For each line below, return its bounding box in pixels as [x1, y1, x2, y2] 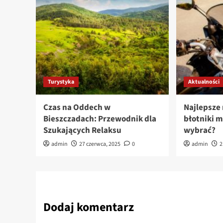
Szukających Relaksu [43, 124, 121, 137]
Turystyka [48, 78, 74, 87]
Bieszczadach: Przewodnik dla [43, 113, 156, 125]
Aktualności [188, 78, 220, 87]
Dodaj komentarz [43, 199, 134, 217]
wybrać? [184, 124, 216, 137]
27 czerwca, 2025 [79, 140, 120, 149]
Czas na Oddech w [43, 102, 111, 114]
